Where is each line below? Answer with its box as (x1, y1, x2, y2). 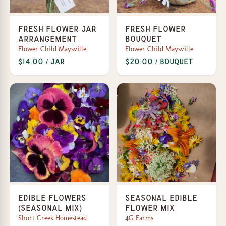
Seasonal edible (125, 194, 197, 202)
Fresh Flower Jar (18, 25, 96, 33)
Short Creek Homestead (18, 213, 87, 222)
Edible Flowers (18, 194, 86, 202)
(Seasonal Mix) (18, 204, 82, 212)
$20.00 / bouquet (125, 58, 193, 65)
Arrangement (18, 35, 77, 43)
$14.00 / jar (18, 58, 65, 65)
